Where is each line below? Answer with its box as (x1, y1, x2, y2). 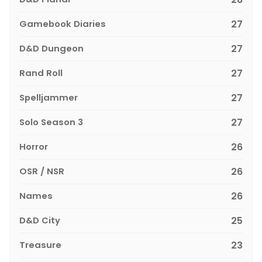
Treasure (19, 238, 61, 251)
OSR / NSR (19, 164, 64, 177)
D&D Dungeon (19, 42, 84, 54)
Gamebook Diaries (19, 17, 106, 30)
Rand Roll (19, 66, 63, 79)
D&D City (19, 213, 60, 226)
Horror (19, 140, 48, 153)
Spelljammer (19, 91, 78, 104)
